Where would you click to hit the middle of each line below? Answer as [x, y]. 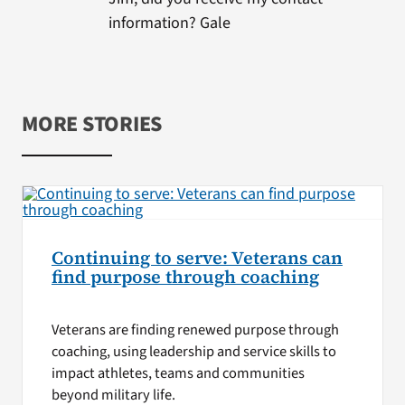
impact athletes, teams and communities [178, 374]
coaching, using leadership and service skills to [193, 352]
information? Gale [169, 23]
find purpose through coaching [185, 277]
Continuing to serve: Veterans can [197, 258]
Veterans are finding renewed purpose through [195, 330]
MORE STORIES [92, 124]
